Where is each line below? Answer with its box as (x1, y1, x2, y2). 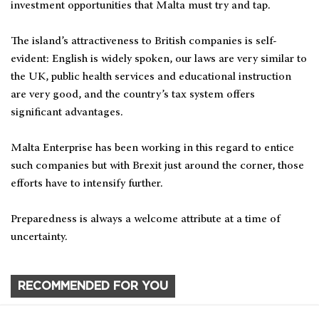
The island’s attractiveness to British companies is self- (11, 36, 277, 48)
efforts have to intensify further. (11, 178, 163, 190)
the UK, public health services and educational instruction (11, 71, 291, 83)
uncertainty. (11, 231, 68, 244)
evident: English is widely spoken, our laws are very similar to (11, 53, 307, 66)
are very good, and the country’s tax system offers (11, 89, 255, 101)
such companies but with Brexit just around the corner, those (11, 160, 304, 172)
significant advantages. (11, 107, 123, 119)
